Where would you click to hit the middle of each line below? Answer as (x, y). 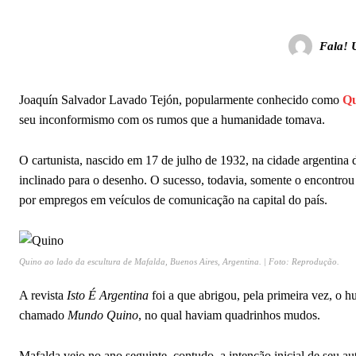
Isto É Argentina (108, 295)
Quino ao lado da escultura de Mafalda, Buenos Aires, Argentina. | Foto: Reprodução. (180, 261)
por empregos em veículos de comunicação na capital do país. (175, 200)
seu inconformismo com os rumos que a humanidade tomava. (172, 120)
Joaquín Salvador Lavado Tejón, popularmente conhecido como (181, 100)
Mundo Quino (103, 315)
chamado (43, 315)
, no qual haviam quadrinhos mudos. (229, 315)
